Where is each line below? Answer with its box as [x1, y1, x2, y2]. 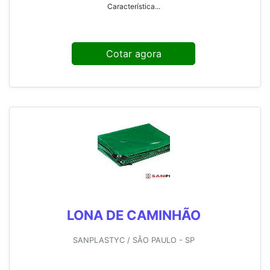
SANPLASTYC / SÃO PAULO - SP [72, 236, 195, 245]
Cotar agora [105, 48, 162, 60]
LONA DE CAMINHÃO [66, 207, 201, 224]
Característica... [107, 2, 160, 11]
